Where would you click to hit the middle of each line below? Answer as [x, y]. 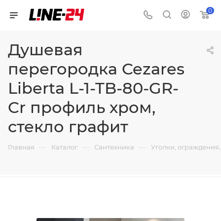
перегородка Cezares [96, 69]
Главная [21, 147]
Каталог [64, 147]
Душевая [45, 50]
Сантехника [114, 147]
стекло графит [68, 127]
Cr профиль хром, [82, 107]
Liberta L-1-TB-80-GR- [93, 88]
